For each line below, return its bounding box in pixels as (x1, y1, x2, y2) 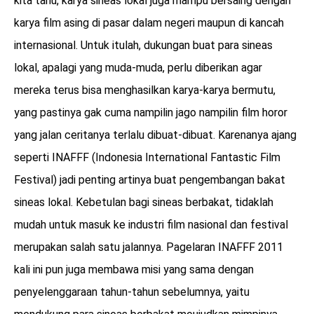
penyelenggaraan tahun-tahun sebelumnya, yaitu (14, 285, 250, 299)
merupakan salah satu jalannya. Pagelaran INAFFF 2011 (14, 240, 283, 254)
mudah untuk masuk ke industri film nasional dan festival (14, 218, 288, 232)
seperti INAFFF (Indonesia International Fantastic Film (14, 151, 280, 165)
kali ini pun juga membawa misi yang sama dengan (14, 263, 254, 277)
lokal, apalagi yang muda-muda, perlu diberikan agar (14, 61, 262, 75)
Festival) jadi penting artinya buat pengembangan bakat (14, 173, 285, 187)
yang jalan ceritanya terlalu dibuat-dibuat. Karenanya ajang (14, 128, 296, 142)
